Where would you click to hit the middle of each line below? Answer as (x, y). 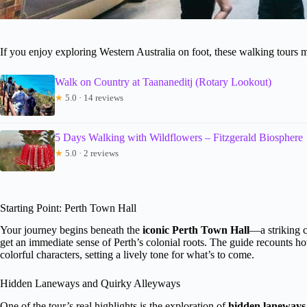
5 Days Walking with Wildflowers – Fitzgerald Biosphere (179, 137)
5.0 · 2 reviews (91, 153)
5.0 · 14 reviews (93, 97)
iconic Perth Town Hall (196, 230)
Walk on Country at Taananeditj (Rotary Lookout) (163, 82)
